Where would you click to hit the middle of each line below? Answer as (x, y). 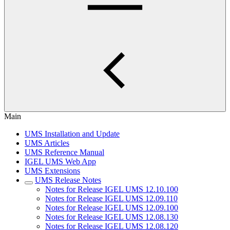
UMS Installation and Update (72, 134)
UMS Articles (47, 143)
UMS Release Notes (68, 180)
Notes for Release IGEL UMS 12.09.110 (111, 198)
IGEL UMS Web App (60, 161)
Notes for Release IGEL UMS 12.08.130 (112, 217)
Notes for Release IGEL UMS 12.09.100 (112, 208)
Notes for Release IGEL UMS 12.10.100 (112, 189)
